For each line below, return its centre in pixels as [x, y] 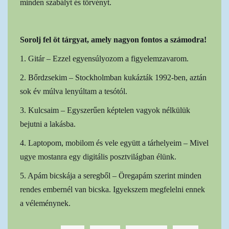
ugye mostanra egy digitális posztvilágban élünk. [98, 156]
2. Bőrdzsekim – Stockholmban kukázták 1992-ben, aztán [113, 77]
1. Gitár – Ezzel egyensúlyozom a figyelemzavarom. [104, 58]
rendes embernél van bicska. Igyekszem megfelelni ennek [112, 189]
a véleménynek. [45, 203]
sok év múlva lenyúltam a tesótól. [74, 91]
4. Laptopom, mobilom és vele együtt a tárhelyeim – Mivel [114, 143]
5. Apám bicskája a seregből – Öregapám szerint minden [111, 175]
